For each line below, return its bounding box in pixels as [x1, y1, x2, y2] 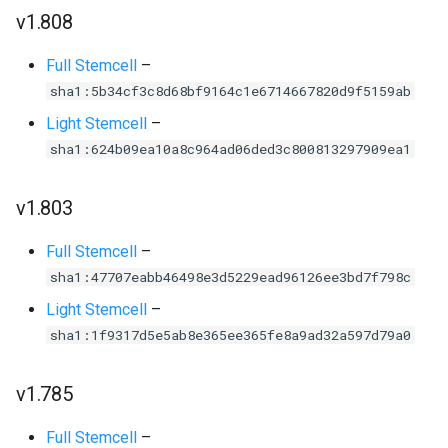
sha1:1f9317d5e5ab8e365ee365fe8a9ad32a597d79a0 [50, 325, 411, 344]
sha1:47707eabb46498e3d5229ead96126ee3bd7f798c [50, 267, 411, 286]
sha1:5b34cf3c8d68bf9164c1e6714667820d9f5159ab [50, 81, 411, 100]
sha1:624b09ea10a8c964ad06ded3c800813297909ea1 [50, 139, 411, 158]
